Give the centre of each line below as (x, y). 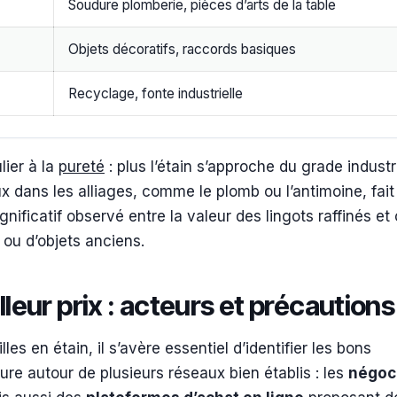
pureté (82, 166)
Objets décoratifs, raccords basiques (182, 50)
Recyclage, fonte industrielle (156, 94)
